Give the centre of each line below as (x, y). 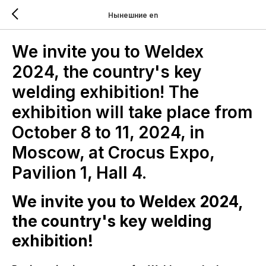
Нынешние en (133, 15)
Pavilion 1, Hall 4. (79, 173)
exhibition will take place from (132, 112)
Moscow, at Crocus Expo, (113, 153)
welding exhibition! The (105, 92)
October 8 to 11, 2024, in (108, 132)
